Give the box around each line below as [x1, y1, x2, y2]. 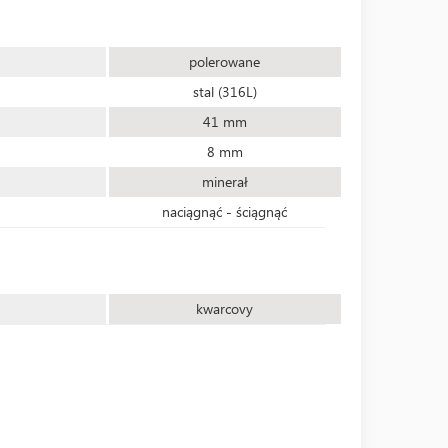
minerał [201, 172, 248, 191]
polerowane [189, 52, 261, 71]
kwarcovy [196, 299, 254, 318]
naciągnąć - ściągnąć [162, 202, 288, 221]
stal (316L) [192, 82, 257, 101]
